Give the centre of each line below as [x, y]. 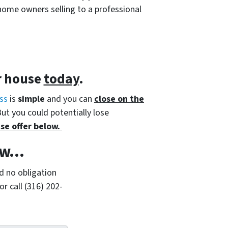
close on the [119, 99]
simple [31, 99]
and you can [69, 99]
